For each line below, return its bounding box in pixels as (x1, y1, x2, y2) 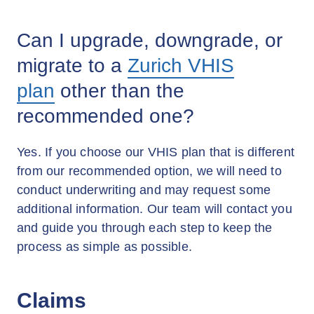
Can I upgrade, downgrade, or (17, 29, 282, 51)
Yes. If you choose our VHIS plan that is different (17, 145, 295, 159)
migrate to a (17, 55, 128, 76)
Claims (17, 289, 86, 312)
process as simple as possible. (17, 240, 192, 254)
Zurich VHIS (128, 55, 234, 76)
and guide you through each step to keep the (17, 221, 273, 235)
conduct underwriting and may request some (17, 183, 271, 197)
